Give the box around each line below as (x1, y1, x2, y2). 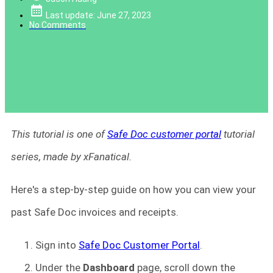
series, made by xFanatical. (11, 150, 132, 163)
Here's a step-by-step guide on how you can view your (11, 183, 256, 196)
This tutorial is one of (11, 127, 107, 140)
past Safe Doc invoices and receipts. (11, 205, 179, 218)
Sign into (35, 238, 79, 251)
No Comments (29, 19, 86, 30)
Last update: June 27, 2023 (46, 10, 151, 20)
